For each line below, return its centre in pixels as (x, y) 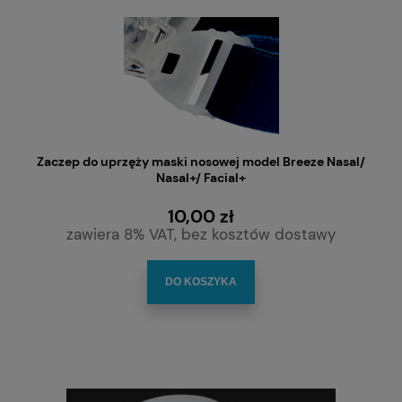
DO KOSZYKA (201, 282)
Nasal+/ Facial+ (201, 178)
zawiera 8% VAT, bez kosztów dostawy (201, 234)
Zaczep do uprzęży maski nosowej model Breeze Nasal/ (201, 162)
